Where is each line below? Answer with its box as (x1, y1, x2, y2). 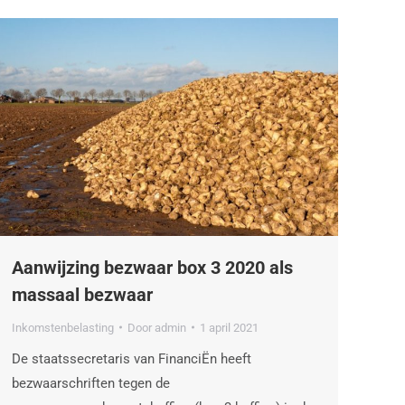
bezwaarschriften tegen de (12, 374, 170, 391)
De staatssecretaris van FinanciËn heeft (12, 350, 251, 367)
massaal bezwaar (12, 283, 153, 306)
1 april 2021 (200, 320, 259, 334)
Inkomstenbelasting (12, 320, 114, 334)
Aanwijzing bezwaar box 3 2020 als (12, 256, 293, 278)
